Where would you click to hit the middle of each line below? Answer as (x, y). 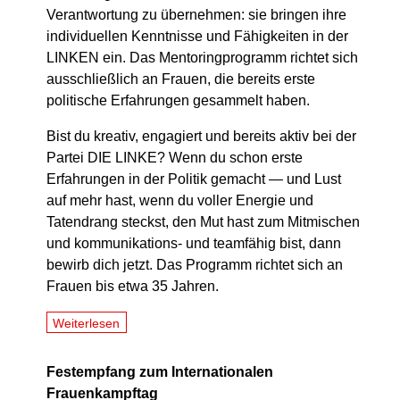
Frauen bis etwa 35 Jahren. (133, 287)
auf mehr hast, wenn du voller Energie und (180, 201)
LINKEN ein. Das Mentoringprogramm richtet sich (202, 58)
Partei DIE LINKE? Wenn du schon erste (175, 158)
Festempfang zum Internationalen (160, 372)
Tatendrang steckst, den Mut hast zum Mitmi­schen (203, 222)
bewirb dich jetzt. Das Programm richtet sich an (195, 265)
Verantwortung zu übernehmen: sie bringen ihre (196, 15)
